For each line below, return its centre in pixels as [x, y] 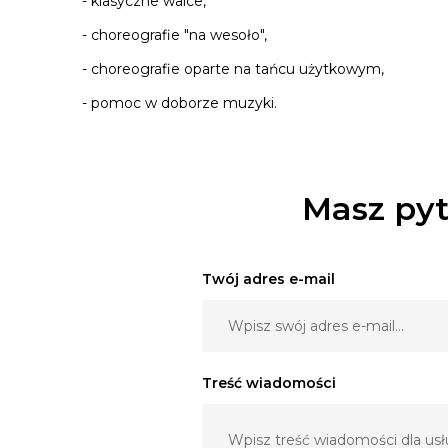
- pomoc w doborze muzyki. [179, 103]
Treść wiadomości [269, 383]
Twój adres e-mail [268, 279]
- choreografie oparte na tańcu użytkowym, [235, 69]
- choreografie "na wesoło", [174, 35]
